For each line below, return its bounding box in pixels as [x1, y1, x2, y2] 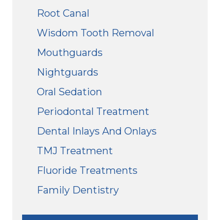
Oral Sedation [37, 85, 102, 98]
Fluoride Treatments [37, 164, 137, 176]
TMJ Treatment [37, 144, 113, 157]
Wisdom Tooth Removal [37, 27, 154, 39]
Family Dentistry [37, 184, 119, 196]
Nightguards [37, 66, 98, 78]
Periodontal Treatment [37, 105, 149, 117]
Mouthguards [37, 46, 103, 58]
